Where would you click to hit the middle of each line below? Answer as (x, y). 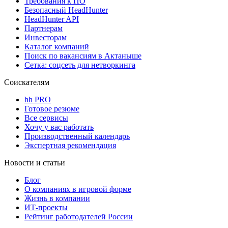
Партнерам (44, 28)
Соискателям (27, 82)
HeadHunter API (52, 19)
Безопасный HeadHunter (66, 10)
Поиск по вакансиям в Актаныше (83, 55)
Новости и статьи (35, 162)
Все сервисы (46, 118)
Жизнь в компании (57, 198)
